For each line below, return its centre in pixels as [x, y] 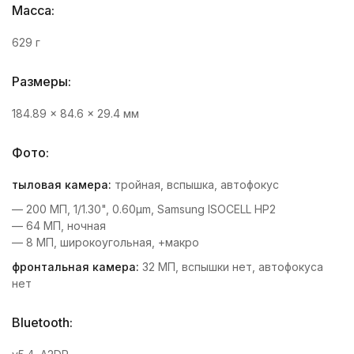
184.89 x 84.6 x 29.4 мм [75, 113]
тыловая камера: [62, 184]
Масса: [35, 10]
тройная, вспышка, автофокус [195, 184]
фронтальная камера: [75, 266]
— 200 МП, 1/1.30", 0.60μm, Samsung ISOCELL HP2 [144, 209]
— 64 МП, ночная [59, 225]
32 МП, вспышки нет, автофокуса [231, 266]
